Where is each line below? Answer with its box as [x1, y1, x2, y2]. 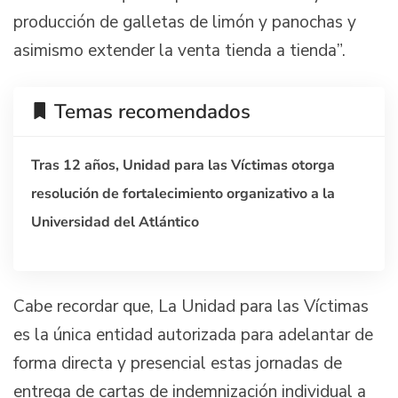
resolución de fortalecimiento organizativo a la [31, 184, 335, 204]
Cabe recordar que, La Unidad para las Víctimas [13, 295, 369, 319]
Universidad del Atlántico [31, 212, 199, 233]
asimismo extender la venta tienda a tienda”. [13, 38, 346, 62]
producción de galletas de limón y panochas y [13, 10, 356, 34]
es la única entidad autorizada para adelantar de [13, 323, 373, 347]
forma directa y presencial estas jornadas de [13, 352, 342, 376]
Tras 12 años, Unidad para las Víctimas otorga [31, 155, 335, 176]
